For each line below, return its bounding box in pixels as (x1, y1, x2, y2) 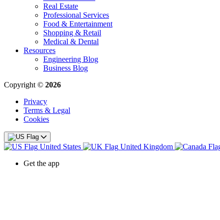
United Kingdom (120, 142, 173, 151)
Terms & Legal (24, 106, 70, 114)
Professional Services (43, 10, 109, 19)
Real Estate (43, 1, 78, 10)
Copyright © (4, 80, 45, 89)
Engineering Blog (43, 55, 98, 63)
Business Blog (43, 63, 88, 72)
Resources (24, 46, 55, 55)
